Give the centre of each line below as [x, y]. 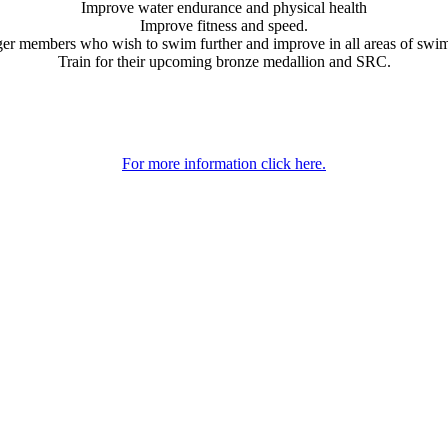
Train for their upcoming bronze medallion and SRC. [224, 61]
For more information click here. [224, 163]
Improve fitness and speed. [224, 25]
